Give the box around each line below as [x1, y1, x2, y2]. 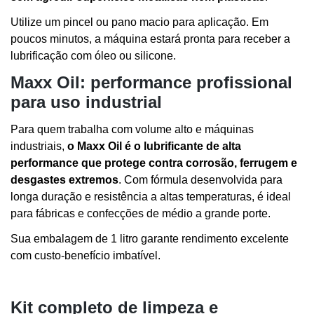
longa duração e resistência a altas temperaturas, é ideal [11, 190, 291, 203]
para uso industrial [11, 92, 162, 111]
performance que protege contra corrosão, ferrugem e [11, 156, 297, 169]
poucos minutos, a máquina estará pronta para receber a [11, 32, 290, 45]
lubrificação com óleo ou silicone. [11, 49, 176, 62]
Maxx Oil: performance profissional [11, 72, 292, 92]
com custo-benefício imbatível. [11, 249, 161, 261]
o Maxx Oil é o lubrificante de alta [67, 139, 241, 152]
